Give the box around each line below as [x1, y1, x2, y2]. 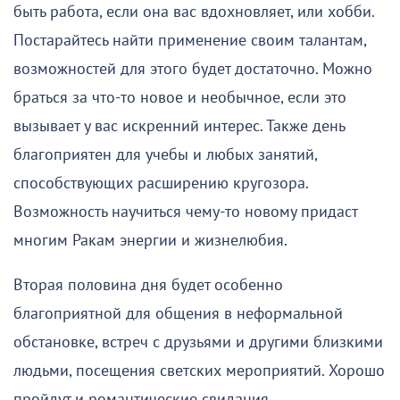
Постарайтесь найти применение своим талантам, [13, 30, 366, 50]
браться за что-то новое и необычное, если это [13, 87, 346, 107]
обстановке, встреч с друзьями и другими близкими [13, 332, 383, 352]
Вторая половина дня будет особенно [13, 275, 283, 295]
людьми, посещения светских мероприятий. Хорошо [13, 361, 385, 380]
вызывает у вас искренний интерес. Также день [13, 116, 345, 136]
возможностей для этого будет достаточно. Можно [13, 59, 372, 79]
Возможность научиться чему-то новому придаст [13, 202, 357, 221]
